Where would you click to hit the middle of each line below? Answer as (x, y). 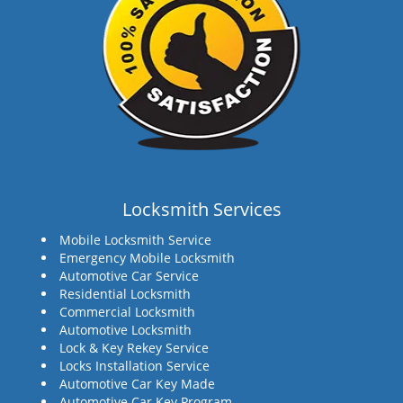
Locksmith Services (201, 209)
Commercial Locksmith (127, 312)
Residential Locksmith (125, 294)
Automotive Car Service (129, 276)
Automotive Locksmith (125, 330)
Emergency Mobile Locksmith (147, 258)
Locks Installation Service (134, 366)
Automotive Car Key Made (137, 384)
